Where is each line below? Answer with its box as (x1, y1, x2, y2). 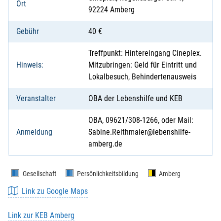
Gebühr (16, 26, 39, 36)
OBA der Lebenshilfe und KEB (88, 93, 183, 103)
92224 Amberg (88, 4, 135, 14)
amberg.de (88, 139, 122, 148)
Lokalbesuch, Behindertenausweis (88, 72, 196, 81)
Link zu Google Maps (22, 186, 88, 196)
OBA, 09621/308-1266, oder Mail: (88, 115, 193, 125)
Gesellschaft (22, 169, 56, 178)
